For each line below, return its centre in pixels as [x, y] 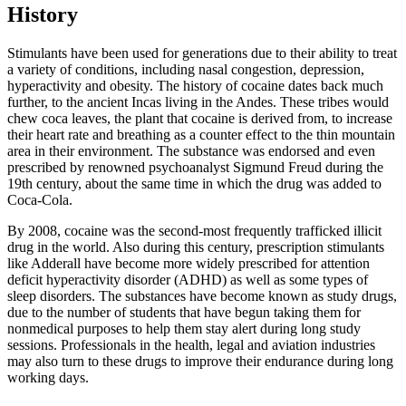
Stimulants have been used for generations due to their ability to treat [202, 53]
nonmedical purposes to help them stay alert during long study [184, 328]
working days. [48, 377]
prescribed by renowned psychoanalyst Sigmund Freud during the [195, 167]
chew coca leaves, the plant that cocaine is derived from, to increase [200, 118]
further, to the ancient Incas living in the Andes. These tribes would [198, 101]
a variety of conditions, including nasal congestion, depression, [186, 69]
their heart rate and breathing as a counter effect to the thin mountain [201, 134]
